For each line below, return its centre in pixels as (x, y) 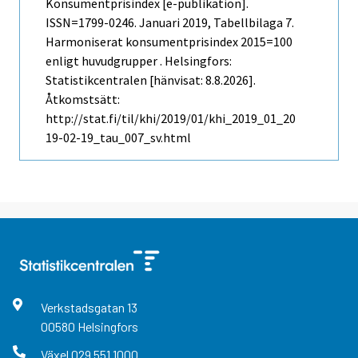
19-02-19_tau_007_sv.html (118, 138)
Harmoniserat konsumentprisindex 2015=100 (169, 42)
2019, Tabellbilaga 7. (237, 23)
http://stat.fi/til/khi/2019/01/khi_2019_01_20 (171, 119)
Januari (159, 23)
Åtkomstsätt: (83, 99)
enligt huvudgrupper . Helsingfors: (139, 61)
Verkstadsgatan (84, 308)
